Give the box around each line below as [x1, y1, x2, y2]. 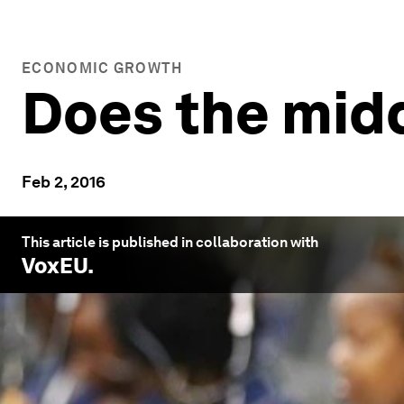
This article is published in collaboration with [22, 234, 318, 251]
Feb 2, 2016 [22, 172, 106, 191]
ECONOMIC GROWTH [22, 60, 183, 77]
